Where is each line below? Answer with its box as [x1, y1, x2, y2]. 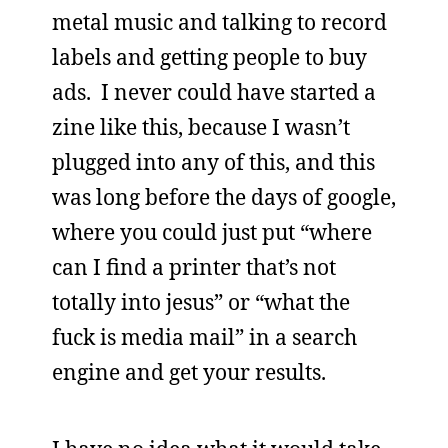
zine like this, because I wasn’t [52, 113, 350, 141]
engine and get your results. [52, 358, 326, 386]
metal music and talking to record [52, 8, 387, 36]
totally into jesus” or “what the [52, 288, 350, 316]
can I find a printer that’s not [52, 253, 336, 281]
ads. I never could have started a [52, 78, 376, 106]
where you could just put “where [52, 218, 372, 246]
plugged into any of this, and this [52, 148, 375, 176]
